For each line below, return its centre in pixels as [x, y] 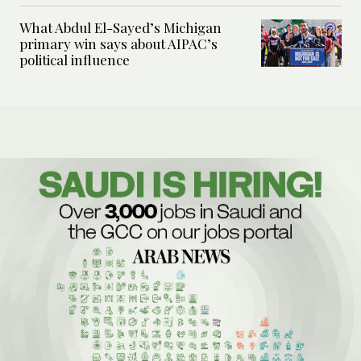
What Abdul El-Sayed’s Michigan [120, 27]
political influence [75, 59]
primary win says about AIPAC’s [118, 43]
